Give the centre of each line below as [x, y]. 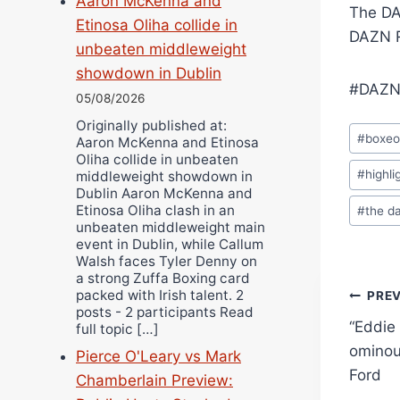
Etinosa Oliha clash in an [155, 210]
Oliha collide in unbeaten [157, 159]
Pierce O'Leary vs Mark [158, 356]
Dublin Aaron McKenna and [164, 193]
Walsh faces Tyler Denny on [167, 261]
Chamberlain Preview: [154, 380]
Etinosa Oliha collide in [157, 25]
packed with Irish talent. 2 [160, 295]
